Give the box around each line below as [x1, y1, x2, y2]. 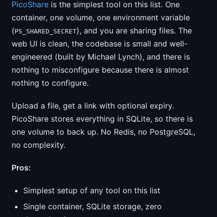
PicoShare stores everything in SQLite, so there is [12, 114, 193, 124]
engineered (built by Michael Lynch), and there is [12, 52, 190, 62]
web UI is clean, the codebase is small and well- [12, 39, 187, 48]
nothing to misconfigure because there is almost [12, 65, 189, 75]
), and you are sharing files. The [77, 26, 192, 35]
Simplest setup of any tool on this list [23, 186, 160, 195]
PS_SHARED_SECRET [15, 28, 77, 35]
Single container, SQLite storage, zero [23, 201, 162, 211]
